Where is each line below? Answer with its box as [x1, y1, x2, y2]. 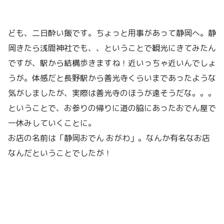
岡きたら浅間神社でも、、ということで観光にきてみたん [8, 42, 216, 53]
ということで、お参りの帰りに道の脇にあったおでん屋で [8, 102, 216, 113]
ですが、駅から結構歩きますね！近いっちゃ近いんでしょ [8, 57, 216, 68]
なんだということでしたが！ [8, 147, 112, 158]
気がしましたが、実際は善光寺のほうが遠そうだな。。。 [8, 87, 216, 98]
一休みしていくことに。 [8, 117, 96, 128]
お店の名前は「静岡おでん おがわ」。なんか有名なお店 [8, 132, 210, 143]
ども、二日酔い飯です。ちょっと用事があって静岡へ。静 [8, 27, 216, 38]
